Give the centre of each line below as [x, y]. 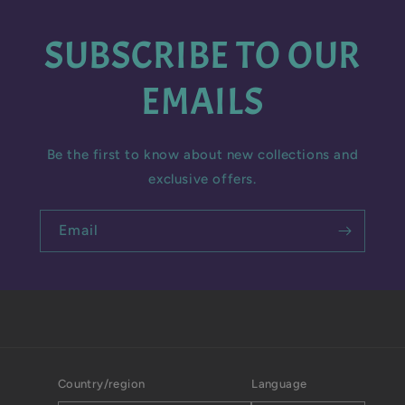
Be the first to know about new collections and [202, 155]
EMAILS [202, 102]
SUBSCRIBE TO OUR [202, 56]
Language [279, 384]
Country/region [101, 384]
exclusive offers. [202, 179]
